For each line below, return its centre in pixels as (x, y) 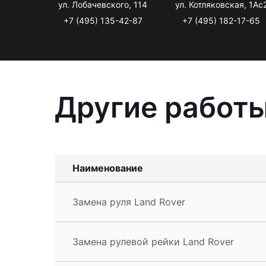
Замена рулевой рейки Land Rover (153, 241)
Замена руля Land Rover (129, 202)
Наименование (108, 168)
